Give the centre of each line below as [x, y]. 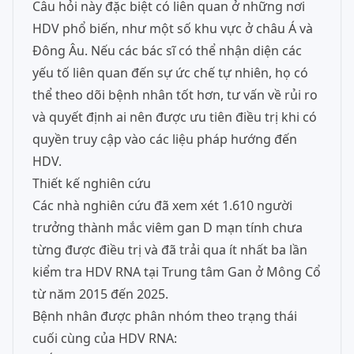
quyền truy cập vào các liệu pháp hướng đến [165, 139]
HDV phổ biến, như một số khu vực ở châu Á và [173, 28]
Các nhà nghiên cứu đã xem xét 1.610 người [162, 205]
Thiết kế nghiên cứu [92, 183]
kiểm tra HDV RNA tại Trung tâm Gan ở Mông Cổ [177, 272]
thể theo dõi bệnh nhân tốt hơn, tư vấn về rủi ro [175, 95]
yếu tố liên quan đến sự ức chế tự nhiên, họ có [170, 73]
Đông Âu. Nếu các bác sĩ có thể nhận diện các [167, 51]
